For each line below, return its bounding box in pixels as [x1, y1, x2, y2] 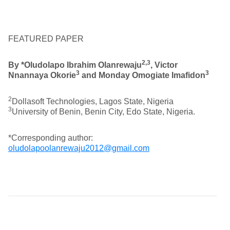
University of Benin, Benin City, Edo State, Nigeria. [12, 107, 195, 116]
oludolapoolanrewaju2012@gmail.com [8, 144, 149, 152]
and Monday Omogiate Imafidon [80, 71, 205, 80]
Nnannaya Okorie [8, 71, 76, 80]
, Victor [150, 61, 178, 69]
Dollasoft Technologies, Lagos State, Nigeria [12, 97, 174, 106]
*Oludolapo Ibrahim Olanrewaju [21, 61, 142, 69]
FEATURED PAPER [8, 34, 84, 43]
